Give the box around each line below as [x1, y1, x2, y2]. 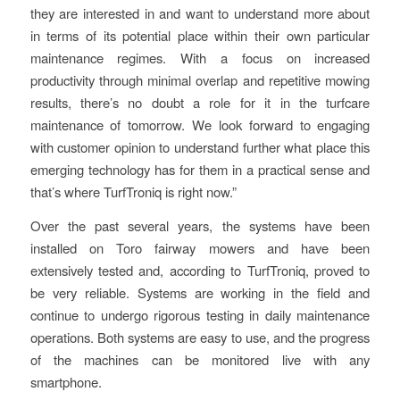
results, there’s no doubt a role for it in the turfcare [29, 93, 371, 112]
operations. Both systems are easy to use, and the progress [29, 328, 371, 347]
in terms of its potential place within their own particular [29, 26, 371, 46]
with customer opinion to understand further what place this [29, 137, 371, 157]
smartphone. [29, 372, 102, 392]
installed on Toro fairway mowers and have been [29, 238, 371, 258]
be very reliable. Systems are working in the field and [29, 283, 371, 303]
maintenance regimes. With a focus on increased [29, 48, 371, 68]
